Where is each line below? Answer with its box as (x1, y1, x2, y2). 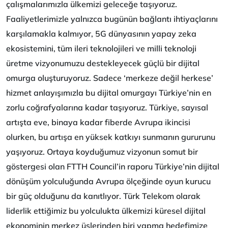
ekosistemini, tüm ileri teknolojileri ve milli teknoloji (6, 43, 196, 54)
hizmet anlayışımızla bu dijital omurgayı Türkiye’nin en (6, 88, 211, 98)
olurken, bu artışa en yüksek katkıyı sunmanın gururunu (6, 132, 215, 142)
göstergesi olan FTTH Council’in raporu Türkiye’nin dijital (6, 161, 219, 172)
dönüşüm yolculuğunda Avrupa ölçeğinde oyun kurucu (6, 176, 211, 187)
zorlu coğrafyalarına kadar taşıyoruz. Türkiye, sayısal (6, 102, 208, 113)
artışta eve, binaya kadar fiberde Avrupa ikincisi (6, 117, 190, 128)
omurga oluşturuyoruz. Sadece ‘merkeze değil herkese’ (6, 73, 213, 83)
